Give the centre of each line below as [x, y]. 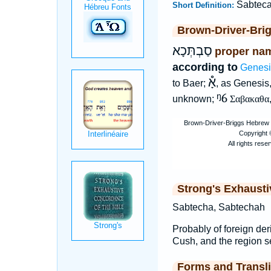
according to [205, 67]
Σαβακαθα [249, 99]
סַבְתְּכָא [192, 51]
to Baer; [190, 83]
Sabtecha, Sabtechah [218, 207]
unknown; [194, 99]
